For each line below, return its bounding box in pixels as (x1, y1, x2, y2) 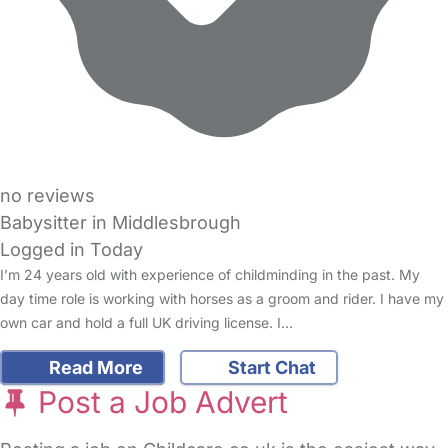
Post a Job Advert (30, 384, 288, 421)
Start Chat (224, 357, 316, 379)
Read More (44, 357, 143, 379)
